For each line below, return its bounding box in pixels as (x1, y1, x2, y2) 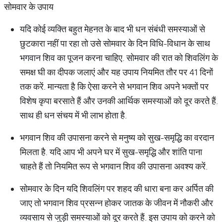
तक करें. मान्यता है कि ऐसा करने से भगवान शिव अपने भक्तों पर (20, 81, 209, 92)
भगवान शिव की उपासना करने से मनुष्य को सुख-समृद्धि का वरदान (20, 132, 214, 143)
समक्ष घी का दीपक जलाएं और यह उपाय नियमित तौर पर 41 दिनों (20, 66, 213, 78)
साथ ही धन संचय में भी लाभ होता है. (20, 110, 127, 121)
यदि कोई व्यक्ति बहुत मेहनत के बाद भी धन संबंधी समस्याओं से (20, 23, 205, 35)
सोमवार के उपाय (4, 1, 54, 12)
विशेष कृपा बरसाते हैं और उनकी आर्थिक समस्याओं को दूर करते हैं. (20, 95, 218, 107)
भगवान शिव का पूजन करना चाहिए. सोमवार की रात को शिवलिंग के (20, 52, 218, 63)
